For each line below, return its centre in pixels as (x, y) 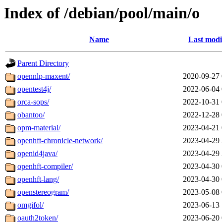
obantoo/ (31, 115)
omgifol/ (30, 205)
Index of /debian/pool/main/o (102, 13)
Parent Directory (43, 63)
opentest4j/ (34, 89)
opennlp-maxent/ (44, 76)
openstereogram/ (43, 192)
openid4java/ (37, 154)
